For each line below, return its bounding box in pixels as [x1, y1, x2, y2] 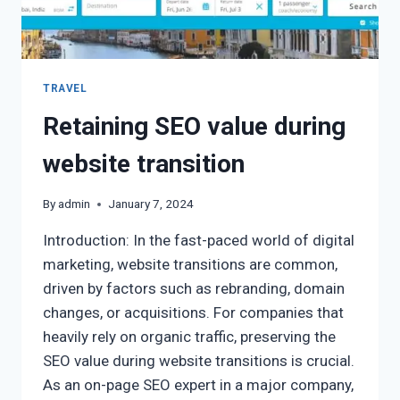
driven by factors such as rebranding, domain [43, 279, 345, 298]
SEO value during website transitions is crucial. [43, 352, 354, 371]
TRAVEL [43, 81, 87, 95]
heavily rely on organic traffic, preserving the [43, 328, 336, 346]
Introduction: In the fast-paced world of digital [43, 231, 354, 250]
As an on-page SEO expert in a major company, [43, 376, 354, 395]
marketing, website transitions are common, [43, 255, 337, 274]
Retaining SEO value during [43, 111, 346, 141]
